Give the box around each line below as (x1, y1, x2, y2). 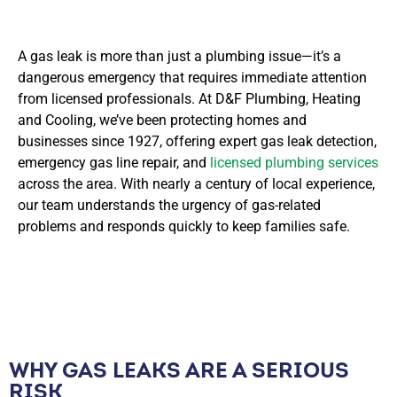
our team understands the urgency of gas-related (18, 196, 321, 214)
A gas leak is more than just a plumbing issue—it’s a (18, 47, 341, 65)
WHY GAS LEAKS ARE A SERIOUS (9, 355, 349, 384)
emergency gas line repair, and (18, 153, 210, 171)
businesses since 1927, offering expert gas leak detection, (18, 132, 377, 150)
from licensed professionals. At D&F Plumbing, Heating (18, 90, 361, 107)
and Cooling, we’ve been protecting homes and (18, 111, 307, 128)
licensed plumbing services (210, 153, 378, 171)
